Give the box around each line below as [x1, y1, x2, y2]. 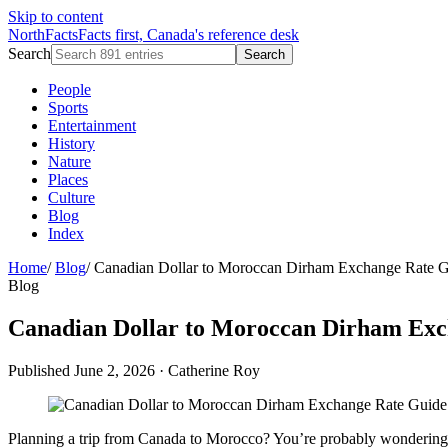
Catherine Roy [168, 361, 260, 379]
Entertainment [48, 117, 136, 134]
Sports [48, 99, 88, 116]
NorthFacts [8, 26, 78, 43]
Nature [48, 153, 91, 170]
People [48, 81, 91, 98]
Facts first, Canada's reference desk [78, 26, 299, 43]
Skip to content [8, 8, 103, 25]
